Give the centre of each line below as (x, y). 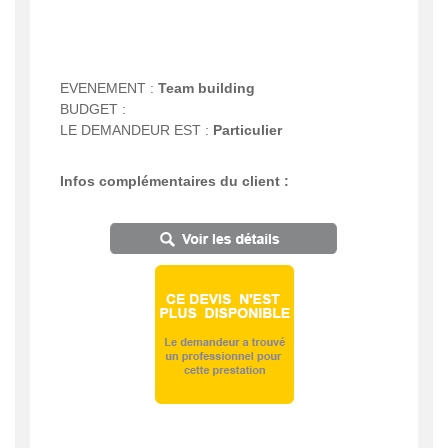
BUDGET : (93, 108)
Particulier (247, 129)
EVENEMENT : (109, 87)
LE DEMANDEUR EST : (136, 129)
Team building (206, 87)
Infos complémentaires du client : (174, 180)
